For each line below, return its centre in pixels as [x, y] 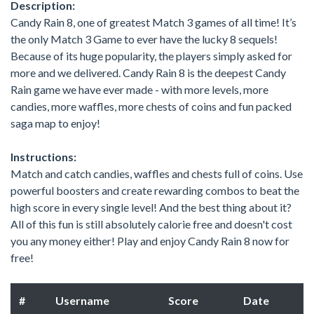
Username [82, 300]
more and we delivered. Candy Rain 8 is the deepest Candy [148, 72]
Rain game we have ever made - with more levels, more [139, 89]
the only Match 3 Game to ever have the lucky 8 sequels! [144, 39]
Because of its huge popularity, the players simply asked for [151, 55]
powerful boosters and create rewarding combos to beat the [155, 190]
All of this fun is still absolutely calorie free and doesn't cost [151, 224]
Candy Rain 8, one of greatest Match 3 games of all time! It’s [153, 22]
